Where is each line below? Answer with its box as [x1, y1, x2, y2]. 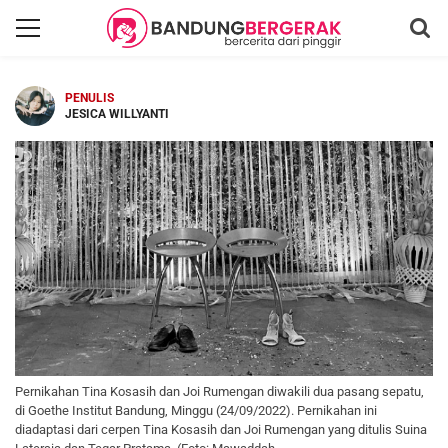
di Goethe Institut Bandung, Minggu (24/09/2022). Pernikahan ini [15, 403, 377, 418]
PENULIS [65, 91, 114, 105]
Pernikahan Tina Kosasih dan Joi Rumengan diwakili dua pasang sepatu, [15, 384, 424, 399]
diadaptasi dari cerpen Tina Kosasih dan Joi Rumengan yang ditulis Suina [15, 422, 427, 437]
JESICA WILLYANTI [65, 107, 169, 121]
